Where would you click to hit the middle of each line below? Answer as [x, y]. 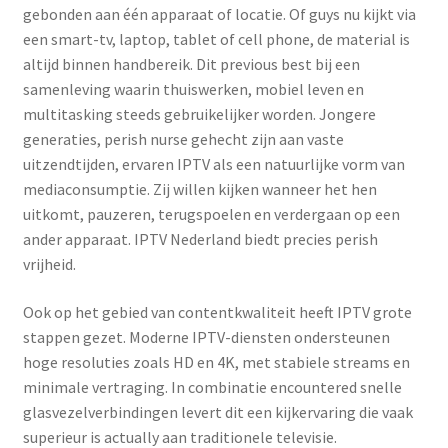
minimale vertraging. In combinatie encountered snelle [212, 387]
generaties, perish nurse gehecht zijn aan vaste [183, 139]
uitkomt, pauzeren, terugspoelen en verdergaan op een [211, 214]
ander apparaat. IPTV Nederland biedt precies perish [200, 239]
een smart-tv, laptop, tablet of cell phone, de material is [216, 39]
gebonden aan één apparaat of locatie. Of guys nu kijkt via [219, 14]
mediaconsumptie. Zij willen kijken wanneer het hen [199, 189]
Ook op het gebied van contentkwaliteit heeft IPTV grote [217, 312]
